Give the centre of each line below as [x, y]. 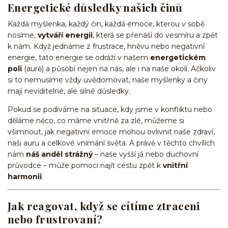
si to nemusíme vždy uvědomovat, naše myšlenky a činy [108, 80]
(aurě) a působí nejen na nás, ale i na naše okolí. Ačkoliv [119, 68]
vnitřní [175, 165]
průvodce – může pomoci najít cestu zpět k [85, 165]
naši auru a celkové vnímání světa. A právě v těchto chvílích [111, 143]
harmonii [25, 176]
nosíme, [23, 35]
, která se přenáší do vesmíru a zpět [155, 35]
